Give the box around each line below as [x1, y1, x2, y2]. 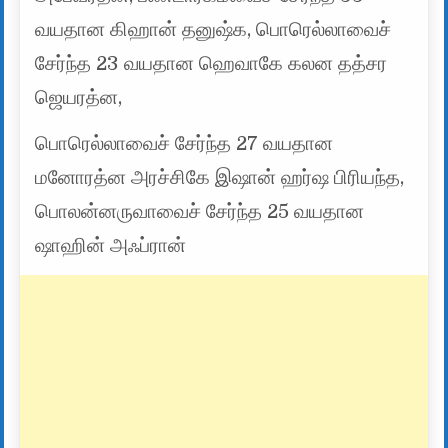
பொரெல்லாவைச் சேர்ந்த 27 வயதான [35, 132, 334, 156]
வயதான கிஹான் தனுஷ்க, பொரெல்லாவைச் [35, 18, 392, 42]
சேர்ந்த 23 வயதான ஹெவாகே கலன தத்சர [35, 52, 388, 76]
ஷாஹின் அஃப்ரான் [35, 234, 187, 258]
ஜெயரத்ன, [35, 86, 123, 110]
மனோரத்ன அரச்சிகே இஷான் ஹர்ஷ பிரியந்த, [35, 166, 405, 190]
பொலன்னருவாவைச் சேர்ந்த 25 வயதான [35, 200, 365, 224]
